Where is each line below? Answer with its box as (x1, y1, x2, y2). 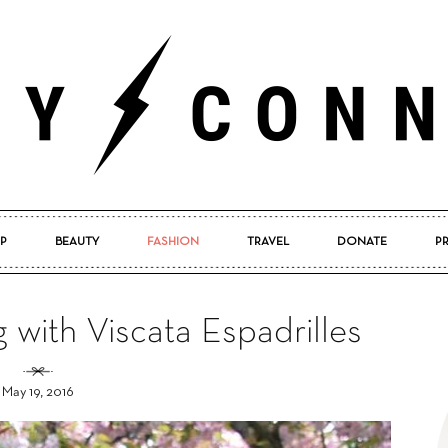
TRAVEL (246, 237, 289, 247)
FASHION (146, 237, 199, 247)
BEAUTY (54, 237, 99, 247)
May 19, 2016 (2, 386, 74, 399)
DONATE (336, 237, 387, 247)
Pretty (223, 266, 260, 282)
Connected (223, 396, 292, 412)
